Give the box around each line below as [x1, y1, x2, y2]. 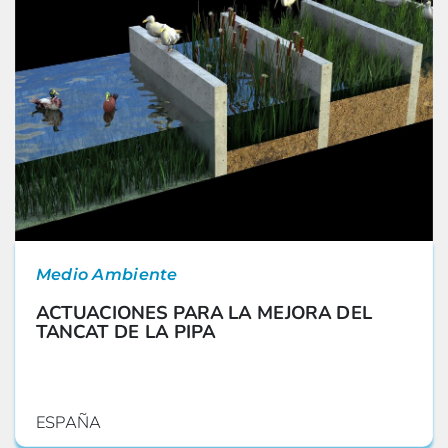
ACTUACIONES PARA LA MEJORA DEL [35, 300, 373, 325]
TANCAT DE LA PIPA [35, 318, 216, 344]
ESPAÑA [35, 411, 102, 434]
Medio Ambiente [35, 264, 178, 284]
